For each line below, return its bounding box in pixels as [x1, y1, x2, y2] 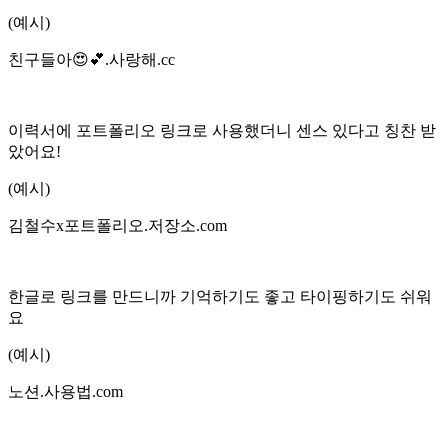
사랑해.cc [109, 50, 175, 68]
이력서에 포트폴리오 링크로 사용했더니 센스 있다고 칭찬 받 [8, 121, 436, 139]
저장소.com [148, 216, 227, 234]
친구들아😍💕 [8, 50, 105, 68]
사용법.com [44, 382, 123, 400]
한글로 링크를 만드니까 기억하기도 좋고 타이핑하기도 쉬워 [8, 287, 432, 305]
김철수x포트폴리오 [8, 216, 144, 234]
